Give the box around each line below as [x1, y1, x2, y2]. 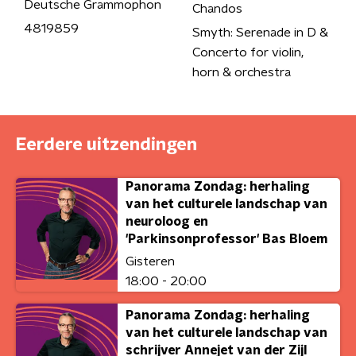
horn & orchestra [192, 66, 291, 79]
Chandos [192, 2, 242, 15]
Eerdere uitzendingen [16, 136, 197, 153]
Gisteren [126, 255, 175, 268]
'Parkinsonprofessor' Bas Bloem [126, 233, 327, 246]
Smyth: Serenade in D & [192, 26, 328, 39]
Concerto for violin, [192, 46, 304, 59]
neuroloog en [126, 215, 208, 228]
